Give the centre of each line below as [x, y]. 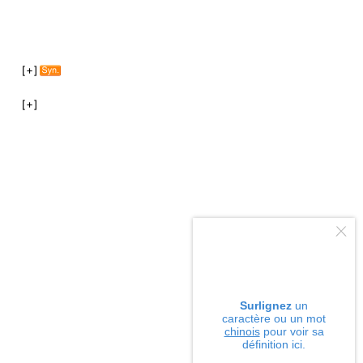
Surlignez [267, 305]
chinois [242, 331]
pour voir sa [292, 331]
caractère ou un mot [274, 318]
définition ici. [274, 344]
